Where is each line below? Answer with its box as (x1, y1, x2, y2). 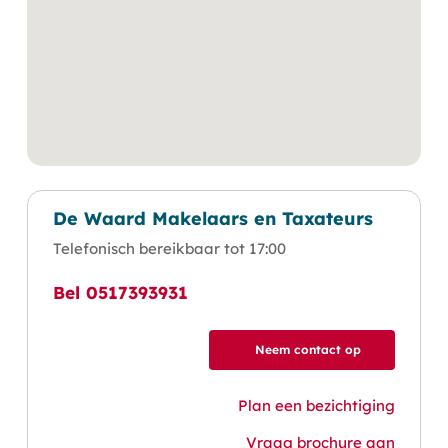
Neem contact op (254, 342, 361, 357)
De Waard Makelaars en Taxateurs (53, 206, 374, 230)
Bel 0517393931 (53, 282, 189, 303)
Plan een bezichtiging (237, 396, 395, 415)
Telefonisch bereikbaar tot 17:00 (53, 238, 287, 258)
